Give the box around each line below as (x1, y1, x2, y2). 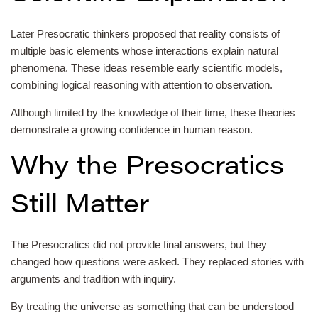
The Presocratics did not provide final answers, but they (11, 238, 267, 251)
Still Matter (11, 193, 149, 219)
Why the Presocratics (11, 155, 284, 181)
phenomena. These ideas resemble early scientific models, (11, 61, 283, 74)
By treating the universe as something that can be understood (11, 300, 294, 312)
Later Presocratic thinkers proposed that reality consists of (11, 27, 280, 40)
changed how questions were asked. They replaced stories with (11, 255, 304, 268)
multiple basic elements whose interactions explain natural (11, 44, 278, 57)
